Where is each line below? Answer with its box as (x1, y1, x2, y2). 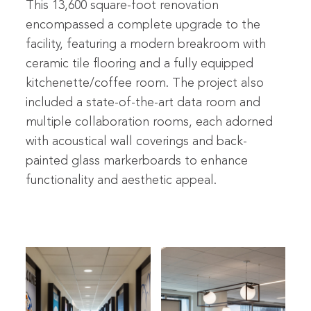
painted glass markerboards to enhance (26, 155, 249, 167)
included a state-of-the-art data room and (26, 96, 261, 109)
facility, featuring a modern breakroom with (26, 38, 267, 51)
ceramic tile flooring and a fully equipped (26, 58, 254, 70)
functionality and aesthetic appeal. (26, 174, 217, 187)
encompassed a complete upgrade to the (26, 19, 261, 31)
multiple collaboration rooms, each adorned (26, 116, 274, 128)
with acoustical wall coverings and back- (26, 135, 248, 148)
